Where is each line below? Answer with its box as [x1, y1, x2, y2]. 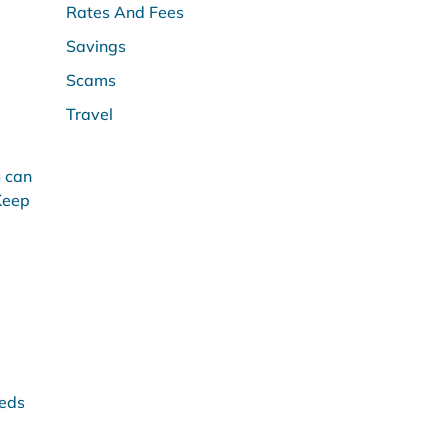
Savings [66, 36, 126, 56]
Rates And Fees [66, 2, 184, 22]
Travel [66, 104, 113, 124]
